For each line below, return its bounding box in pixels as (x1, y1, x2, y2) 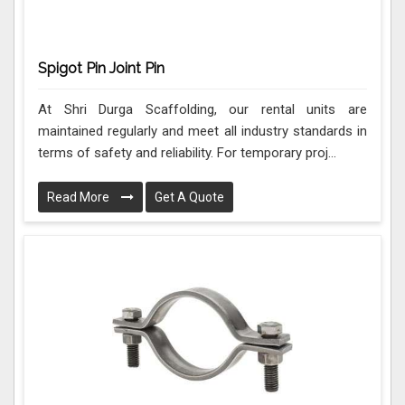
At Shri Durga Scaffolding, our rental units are (38, 101, 367, 118)
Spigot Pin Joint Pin (38, 60, 165, 77)
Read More (47, 190, 112, 205)
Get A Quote (155, 190, 224, 205)
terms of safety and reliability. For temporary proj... (38, 145, 336, 162)
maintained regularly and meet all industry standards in (38, 123, 367, 140)
